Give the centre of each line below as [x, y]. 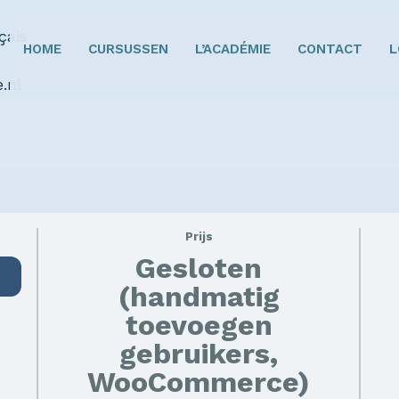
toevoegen [199, 325]
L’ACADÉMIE [233, 49]
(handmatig [199, 296]
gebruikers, [199, 353]
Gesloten [199, 268]
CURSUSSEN [128, 49]
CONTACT [330, 49]
